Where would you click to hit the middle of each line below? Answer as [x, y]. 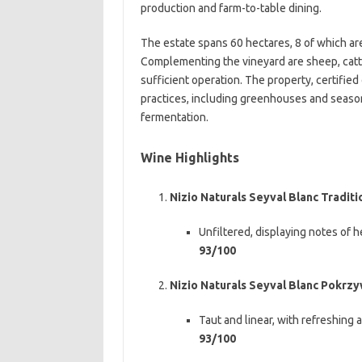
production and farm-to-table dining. [231, 8]
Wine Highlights [189, 158]
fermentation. [174, 117]
